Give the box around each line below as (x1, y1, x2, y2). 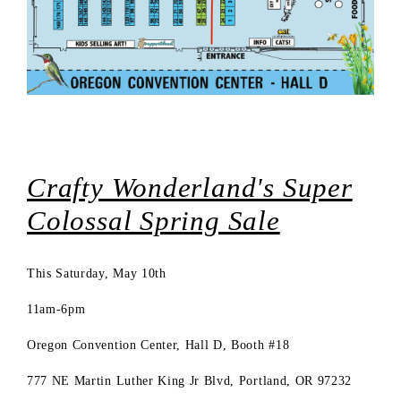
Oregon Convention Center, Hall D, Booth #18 (27, 338, 290, 353)
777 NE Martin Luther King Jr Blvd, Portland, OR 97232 (27, 374, 353, 388)
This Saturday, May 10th (27, 267, 166, 281)
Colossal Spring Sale (27, 204, 280, 236)
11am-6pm (27, 303, 86, 317)
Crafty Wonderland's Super (27, 171, 353, 203)
